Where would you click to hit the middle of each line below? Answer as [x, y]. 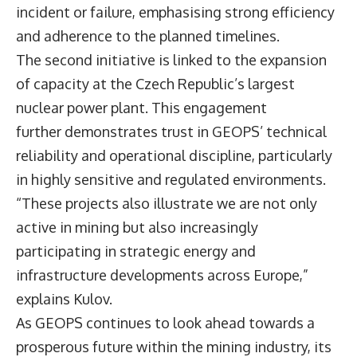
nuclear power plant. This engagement [141, 107]
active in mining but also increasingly [137, 227]
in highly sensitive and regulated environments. [173, 179]
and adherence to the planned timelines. [149, 35]
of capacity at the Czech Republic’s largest [155, 83]
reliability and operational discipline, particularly [174, 155]
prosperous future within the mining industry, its [174, 346]
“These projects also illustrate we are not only [167, 203]
